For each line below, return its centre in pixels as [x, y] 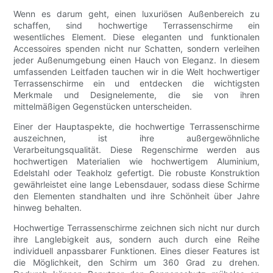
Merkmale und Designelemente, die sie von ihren [136, 95]
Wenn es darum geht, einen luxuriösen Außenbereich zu [136, 14]
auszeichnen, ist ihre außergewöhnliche [136, 138]
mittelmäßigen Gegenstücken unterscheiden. [103, 107]
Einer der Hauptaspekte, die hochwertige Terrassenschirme [136, 127]
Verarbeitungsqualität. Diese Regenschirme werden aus [136, 150]
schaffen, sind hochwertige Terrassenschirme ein [136, 26]
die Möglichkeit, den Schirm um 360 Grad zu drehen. [136, 263]
